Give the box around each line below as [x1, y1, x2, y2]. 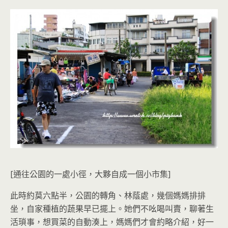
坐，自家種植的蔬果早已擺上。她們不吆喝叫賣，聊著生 [10, 203, 214, 214]
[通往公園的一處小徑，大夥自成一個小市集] [10, 168, 170, 180]
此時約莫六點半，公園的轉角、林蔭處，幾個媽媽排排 [10, 189, 206, 201]
